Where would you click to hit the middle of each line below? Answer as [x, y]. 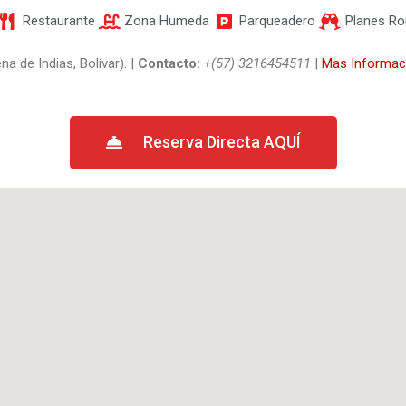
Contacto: [170, 63]
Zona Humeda [167, 20]
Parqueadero [278, 20]
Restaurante [58, 20]
